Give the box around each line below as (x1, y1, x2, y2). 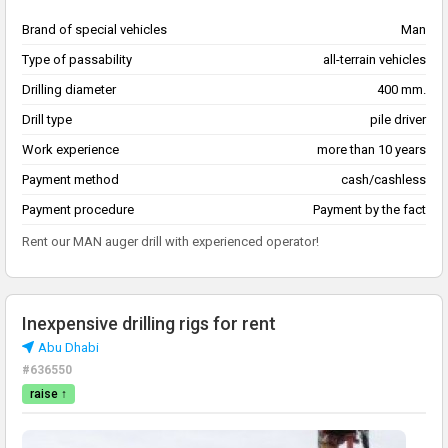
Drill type (22, 112, 72, 128)
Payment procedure (22, 202, 134, 218)
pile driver (370, 112, 426, 128)
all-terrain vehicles (323, 52, 426, 68)
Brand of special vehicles (22, 22, 167, 38)
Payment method (22, 172, 119, 188)
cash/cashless (341, 172, 426, 188)
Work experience (22, 142, 119, 158)
